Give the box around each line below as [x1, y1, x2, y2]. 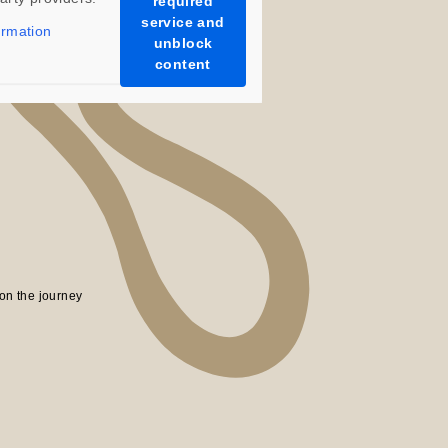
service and [141, 14, 225, 30]
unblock [153, 35, 213, 51]
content [155, 56, 211, 72]
